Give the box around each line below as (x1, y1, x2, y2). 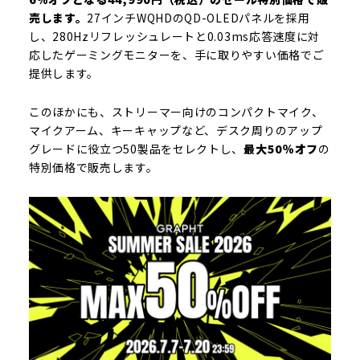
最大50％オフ (243, 141, 319, 157)
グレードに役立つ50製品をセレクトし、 (28, 141, 244, 157)
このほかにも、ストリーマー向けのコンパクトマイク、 (28, 104, 324, 120)
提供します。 (28, 65, 100, 81)
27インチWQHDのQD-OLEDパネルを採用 (87, 10, 310, 26)
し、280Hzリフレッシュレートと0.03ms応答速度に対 (28, 28, 321, 44)
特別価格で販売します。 (28, 159, 158, 175)
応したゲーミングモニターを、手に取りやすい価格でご (28, 47, 325, 63)
